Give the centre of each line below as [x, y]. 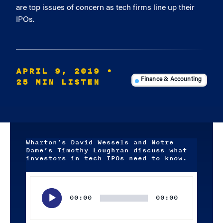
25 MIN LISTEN [58, 82]
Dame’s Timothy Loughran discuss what [107, 150]
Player [35, 190]
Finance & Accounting [171, 80]
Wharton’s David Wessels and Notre [100, 142]
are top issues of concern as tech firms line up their [105, 8]
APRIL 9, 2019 [58, 71]
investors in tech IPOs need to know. [107, 158]
